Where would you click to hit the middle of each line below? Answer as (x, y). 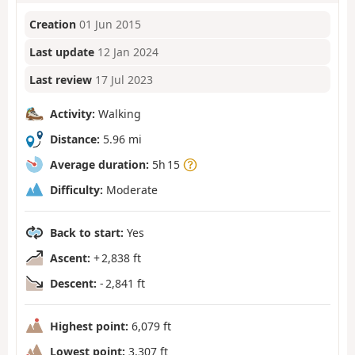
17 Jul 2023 (124, 79)
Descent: (73, 283)
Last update (62, 52)
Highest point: (89, 326)
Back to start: (87, 232)
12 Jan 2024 (128, 52)
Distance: (75, 139)
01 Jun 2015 (111, 25)
